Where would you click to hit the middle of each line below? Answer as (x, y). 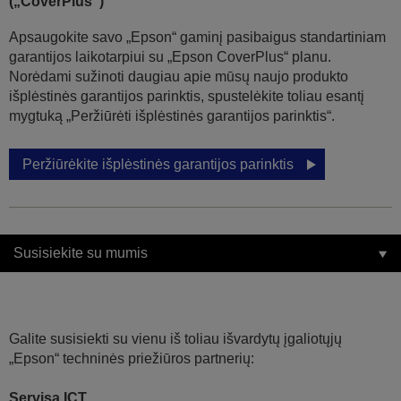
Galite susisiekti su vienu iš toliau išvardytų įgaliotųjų (175, 339)
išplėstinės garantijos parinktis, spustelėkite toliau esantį (187, 97)
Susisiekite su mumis (81, 253)
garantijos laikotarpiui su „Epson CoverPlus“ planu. (170, 57)
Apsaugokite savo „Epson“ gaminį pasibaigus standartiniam (197, 38)
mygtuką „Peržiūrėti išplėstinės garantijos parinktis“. (172, 116)
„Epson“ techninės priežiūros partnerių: (132, 359)
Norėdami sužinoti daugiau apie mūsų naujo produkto (179, 77)
